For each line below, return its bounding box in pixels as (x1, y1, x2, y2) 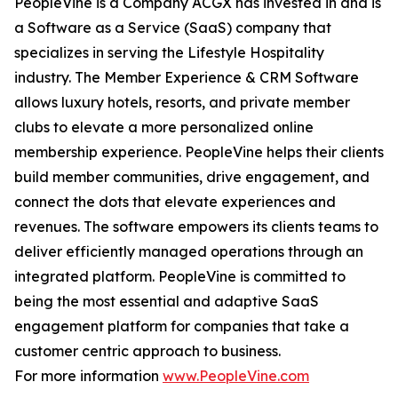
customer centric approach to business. (14, 342, 281, 361)
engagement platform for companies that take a (14, 317, 349, 336)
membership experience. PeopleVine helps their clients (14, 143, 384, 162)
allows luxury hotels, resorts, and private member (14, 93, 350, 112)
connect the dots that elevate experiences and (14, 193, 336, 211)
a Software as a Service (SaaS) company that (14, 19, 331, 37)
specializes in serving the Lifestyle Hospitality (14, 44, 324, 62)
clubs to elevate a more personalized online (14, 118, 314, 137)
